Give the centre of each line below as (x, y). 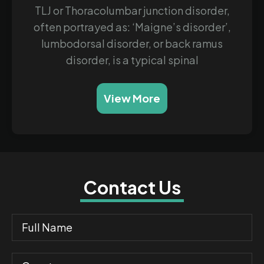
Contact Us (132, 187)
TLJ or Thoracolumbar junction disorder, (132, 10)
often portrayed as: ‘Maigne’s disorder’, (132, 27)
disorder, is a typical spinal (132, 60)
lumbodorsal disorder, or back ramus (132, 43)
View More (132, 98)
